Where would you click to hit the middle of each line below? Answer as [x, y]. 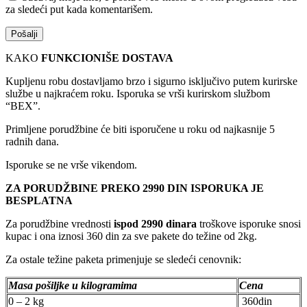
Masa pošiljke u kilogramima [73, 286]
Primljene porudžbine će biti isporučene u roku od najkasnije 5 [140, 130]
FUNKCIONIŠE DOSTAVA [106, 58]
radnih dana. [32, 142]
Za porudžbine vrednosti [60, 224]
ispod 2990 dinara [155, 224]
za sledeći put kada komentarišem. [79, 10]
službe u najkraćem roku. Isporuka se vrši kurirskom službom [138, 94]
